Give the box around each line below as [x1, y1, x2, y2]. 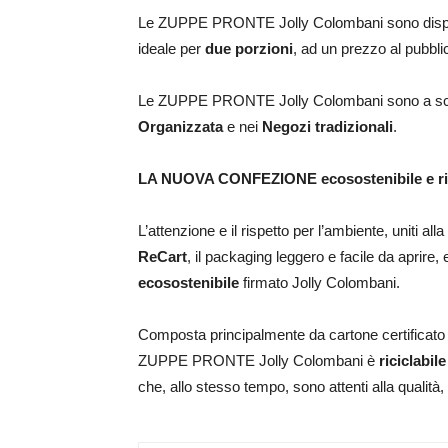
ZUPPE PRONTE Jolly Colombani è [138, 352, 379, 370]
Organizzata [138, 118, 223, 136]
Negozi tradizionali [262, 118, 393, 136]
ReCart [138, 248, 187, 266]
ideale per [138, 40, 205, 58]
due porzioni [205, 40, 293, 58]
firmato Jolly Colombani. [239, 274, 400, 292]
